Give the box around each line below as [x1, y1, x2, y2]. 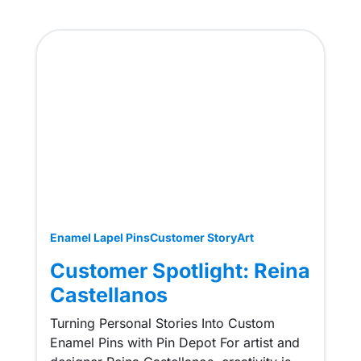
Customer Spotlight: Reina [49, 259, 310, 284]
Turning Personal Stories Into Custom [49, 315, 275, 332]
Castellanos [49, 283, 168, 308]
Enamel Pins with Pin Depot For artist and [49, 334, 300, 351]
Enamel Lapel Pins [49, 230, 150, 245]
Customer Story [149, 230, 237, 245]
